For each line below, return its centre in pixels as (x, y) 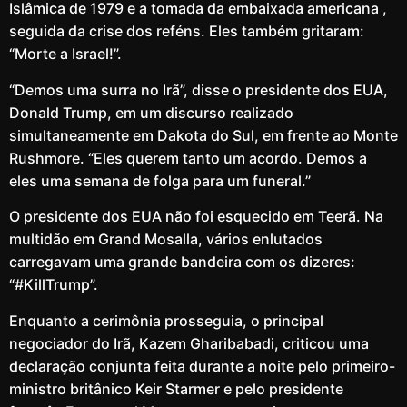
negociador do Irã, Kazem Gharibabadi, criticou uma (189, 343)
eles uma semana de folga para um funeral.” (160, 180)
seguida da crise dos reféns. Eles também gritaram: (187, 31)
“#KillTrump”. (54, 285)
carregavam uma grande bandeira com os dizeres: (182, 262)
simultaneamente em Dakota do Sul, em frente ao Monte (203, 135)
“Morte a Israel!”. (65, 54)
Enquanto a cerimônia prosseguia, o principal (166, 320)
